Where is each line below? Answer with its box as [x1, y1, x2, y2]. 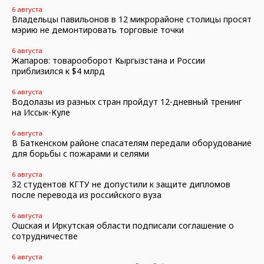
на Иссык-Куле [12, 107, 70, 118]
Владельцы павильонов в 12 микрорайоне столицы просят [12, 14, 252, 25]
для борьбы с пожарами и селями [12, 148, 149, 159]
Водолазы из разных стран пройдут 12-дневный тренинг [12, 96, 242, 107]
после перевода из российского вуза [12, 189, 161, 200]
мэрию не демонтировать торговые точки [12, 24, 186, 35]
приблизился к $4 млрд [12, 65, 105, 77]
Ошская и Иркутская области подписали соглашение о [12, 220, 234, 231]
